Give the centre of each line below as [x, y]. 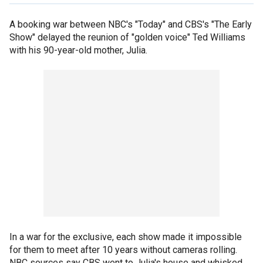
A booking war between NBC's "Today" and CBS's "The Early [131, 24]
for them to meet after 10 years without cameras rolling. [123, 249]
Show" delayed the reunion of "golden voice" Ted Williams [127, 37]
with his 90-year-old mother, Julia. [78, 50]
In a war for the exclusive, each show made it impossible [126, 237]
